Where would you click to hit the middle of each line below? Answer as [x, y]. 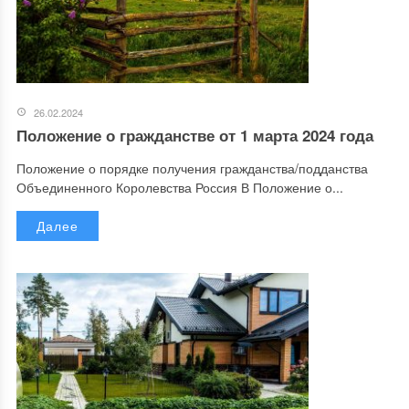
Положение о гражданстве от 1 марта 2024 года [194, 136]
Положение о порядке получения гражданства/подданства [197, 168]
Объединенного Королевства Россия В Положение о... [179, 188]
